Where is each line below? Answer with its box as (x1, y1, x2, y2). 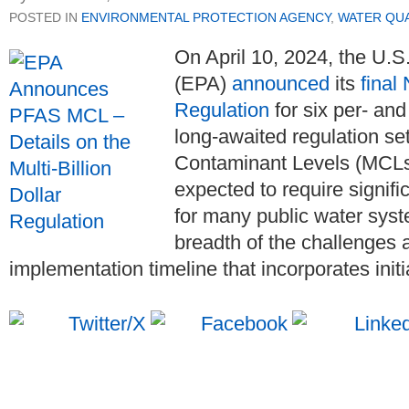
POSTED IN (9, 9, 81, 25)
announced (232, 71, 330, 95)
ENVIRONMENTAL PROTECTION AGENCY (81, 9, 330, 25)
